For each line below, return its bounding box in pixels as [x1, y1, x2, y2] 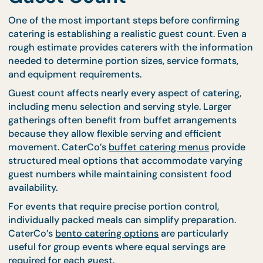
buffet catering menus [120, 215, 232, 229]
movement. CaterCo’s [9, 215, 121, 229]
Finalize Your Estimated [9, 15, 249, 43]
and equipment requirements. [9, 134, 158, 148]
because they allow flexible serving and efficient [9, 200, 247, 214]
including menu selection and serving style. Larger [9, 170, 258, 184]
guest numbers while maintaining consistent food [9, 245, 258, 259]
